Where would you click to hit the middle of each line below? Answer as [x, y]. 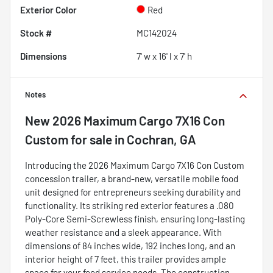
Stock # [36, 33]
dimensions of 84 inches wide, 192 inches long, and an [130, 246]
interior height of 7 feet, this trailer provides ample [126, 259]
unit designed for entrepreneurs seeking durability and [133, 192]
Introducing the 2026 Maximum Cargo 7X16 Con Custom [135, 165]
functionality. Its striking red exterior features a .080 [129, 206]
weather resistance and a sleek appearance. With [123, 232]
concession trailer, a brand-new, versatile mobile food [132, 179]
